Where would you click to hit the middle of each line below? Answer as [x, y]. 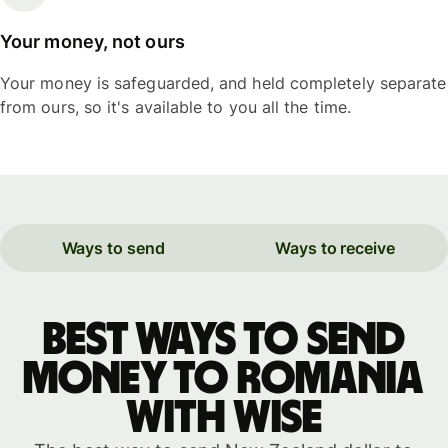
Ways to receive [335, 248]
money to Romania [223, 378]
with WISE [223, 417]
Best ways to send [223, 339]
